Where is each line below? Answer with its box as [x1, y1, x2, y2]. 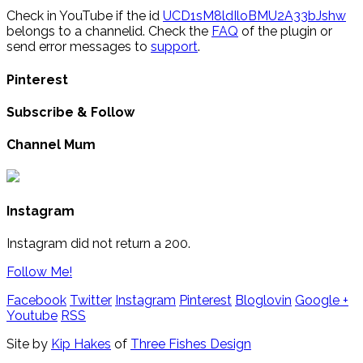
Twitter [70, 292, 112, 308]
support [151, 39, 198, 55]
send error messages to [6, 39, 151, 55]
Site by [6, 335, 51, 352]
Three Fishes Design [130, 335, 251, 352]
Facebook [6, 292, 66, 308]
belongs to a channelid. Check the [6, 23, 211, 40]
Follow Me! [6, 263, 72, 280]
